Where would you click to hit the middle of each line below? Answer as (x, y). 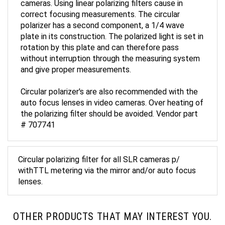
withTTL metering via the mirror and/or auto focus (107, 162)
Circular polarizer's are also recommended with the (109, 84)
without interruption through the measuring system (110, 50)
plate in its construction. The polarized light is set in (112, 28)
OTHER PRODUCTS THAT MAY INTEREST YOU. (113, 208)
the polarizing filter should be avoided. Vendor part (109, 106)
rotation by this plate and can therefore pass (100, 39)
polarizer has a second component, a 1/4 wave (102, 17)
